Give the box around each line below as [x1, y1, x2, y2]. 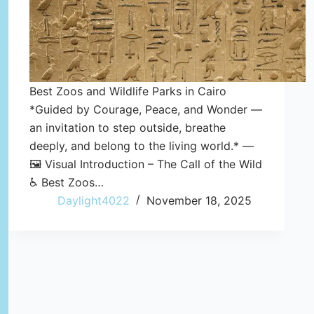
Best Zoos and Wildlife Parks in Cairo [29, 83, 226, 98]
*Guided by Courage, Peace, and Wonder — [29, 102, 262, 116]
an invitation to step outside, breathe [29, 120, 226, 135]
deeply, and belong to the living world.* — [29, 138, 254, 153]
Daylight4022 [57, 193, 130, 207]
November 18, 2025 [146, 193, 252, 207]
